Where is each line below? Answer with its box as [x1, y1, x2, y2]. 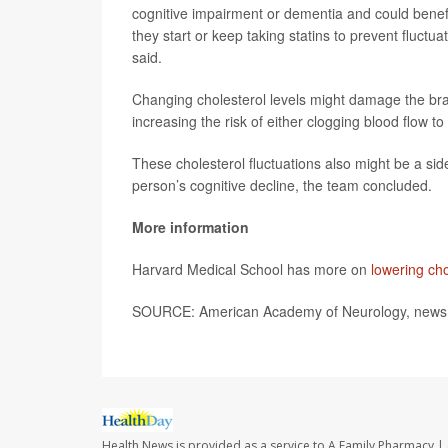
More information [132, 217, 249, 237]
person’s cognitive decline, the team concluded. [132, 175, 432, 195]
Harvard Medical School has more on [132, 259, 371, 279]
